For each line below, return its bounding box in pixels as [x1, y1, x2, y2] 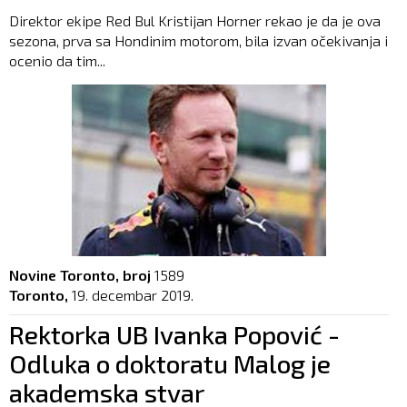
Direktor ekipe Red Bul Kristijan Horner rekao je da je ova [9, 11, 381, 29]
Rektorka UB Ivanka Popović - [9, 318, 340, 350]
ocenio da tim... [9, 51, 105, 69]
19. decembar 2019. [72, 285, 194, 303]
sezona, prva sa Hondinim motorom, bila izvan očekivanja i [9, 31, 388, 49]
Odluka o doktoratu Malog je [9, 347, 331, 379]
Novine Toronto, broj [9, 265, 151, 283]
